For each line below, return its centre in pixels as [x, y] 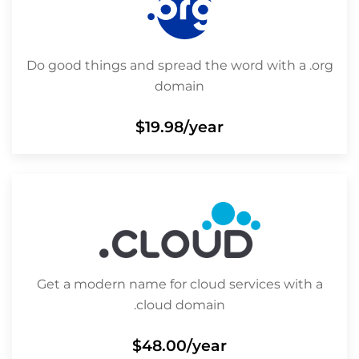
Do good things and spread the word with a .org [179, 66]
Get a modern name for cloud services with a [179, 284]
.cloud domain [179, 305]
